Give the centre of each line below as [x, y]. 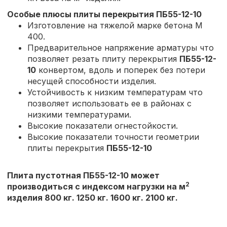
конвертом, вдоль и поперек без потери [121, 70]
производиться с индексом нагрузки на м [96, 186]
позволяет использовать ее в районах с [109, 103]
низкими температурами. [79, 114]
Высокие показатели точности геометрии [113, 137]
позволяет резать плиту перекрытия [103, 59]
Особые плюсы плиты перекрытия [82, 14]
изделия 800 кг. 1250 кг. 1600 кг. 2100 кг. [92, 197]
